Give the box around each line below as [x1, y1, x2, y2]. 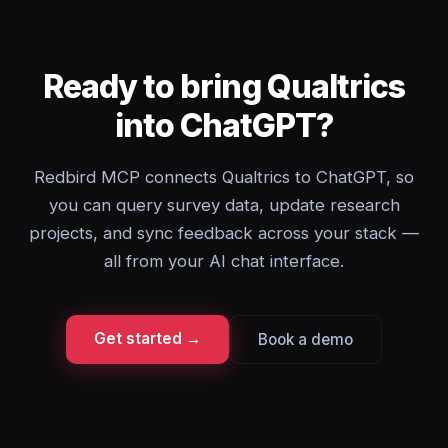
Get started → [94, 329, 201, 348]
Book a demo [258, 330, 353, 349]
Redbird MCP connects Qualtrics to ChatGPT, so [34, 167, 414, 187]
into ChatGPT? [114, 106, 334, 145]
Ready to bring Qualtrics [43, 67, 405, 106]
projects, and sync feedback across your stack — [29, 223, 419, 243]
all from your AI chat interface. [104, 251, 344, 271]
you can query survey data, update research [48, 195, 400, 215]
